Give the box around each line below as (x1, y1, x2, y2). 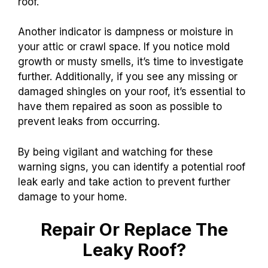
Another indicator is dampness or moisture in (18, 26, 233, 38)
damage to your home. (18, 190, 127, 203)
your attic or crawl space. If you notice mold (18, 41, 230, 53)
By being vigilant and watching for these (18, 145, 213, 158)
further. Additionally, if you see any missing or (18, 71, 237, 83)
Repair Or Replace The (40, 219, 228, 240)
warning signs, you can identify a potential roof (18, 160, 245, 173)
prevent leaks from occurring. (18, 115, 160, 128)
